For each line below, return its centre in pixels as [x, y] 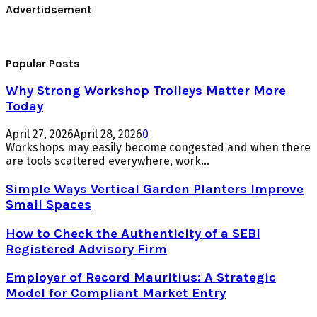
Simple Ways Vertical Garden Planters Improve [155, 189]
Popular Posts [43, 63]
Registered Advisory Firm [86, 249]
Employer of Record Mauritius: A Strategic [141, 278]
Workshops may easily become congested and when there [158, 148]
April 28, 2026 [108, 134]
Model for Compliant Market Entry [116, 293]
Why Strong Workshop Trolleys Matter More [146, 91]
